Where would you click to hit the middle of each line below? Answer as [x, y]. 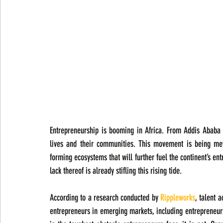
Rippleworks [178, 198]
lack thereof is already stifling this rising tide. [116, 171]
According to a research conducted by [105, 198]
